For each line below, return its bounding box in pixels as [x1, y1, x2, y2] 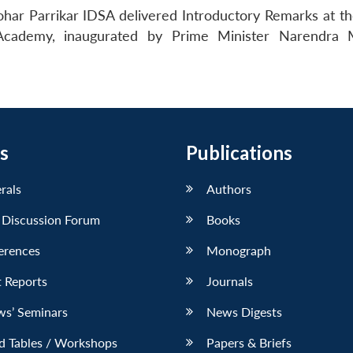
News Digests [206, 303, 282, 319]
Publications [186, 140, 292, 164]
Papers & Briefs [206, 334, 292, 350]
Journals [206, 273, 253, 288]
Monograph [206, 242, 271, 258]
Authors [206, 180, 251, 196]
